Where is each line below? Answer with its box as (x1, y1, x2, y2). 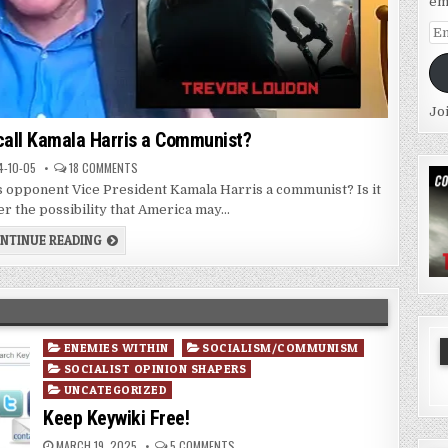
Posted (42, 339, 88, 355)
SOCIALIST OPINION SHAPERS (63, 361, 247, 377)
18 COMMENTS (68, 159, 138, 177)
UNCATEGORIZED (63, 382, 168, 398)
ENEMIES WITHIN (63, 340, 169, 356)
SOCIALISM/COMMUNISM (202, 340, 359, 356)
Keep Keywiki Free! (43, 406, 190, 431)
